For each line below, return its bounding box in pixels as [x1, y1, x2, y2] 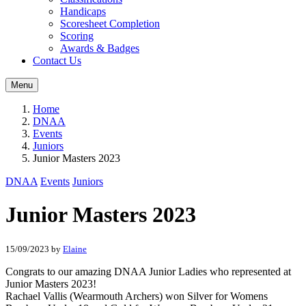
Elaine [63, 243, 87, 254]
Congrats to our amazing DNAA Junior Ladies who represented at [5, 265, 291, 277]
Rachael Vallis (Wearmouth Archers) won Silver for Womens [5, 290, 268, 302]
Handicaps [60, 5, 106, 17]
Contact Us [33, 55, 81, 66]
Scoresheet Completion [60, 18, 160, 29]
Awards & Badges [60, 42, 139, 54]
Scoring [60, 30, 94, 42]
